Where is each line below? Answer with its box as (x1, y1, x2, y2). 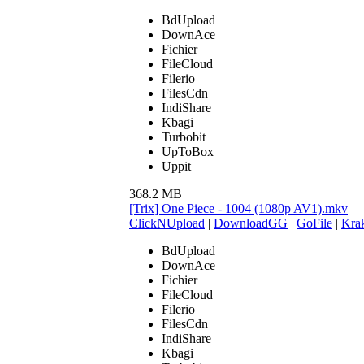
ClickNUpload (129, 215, 205, 230)
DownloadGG (214, 215, 288, 230)
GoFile (297, 215, 332, 230)
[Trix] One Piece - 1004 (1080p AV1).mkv (129, 201, 348, 215)
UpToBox (162, 144, 214, 158)
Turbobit (162, 129, 206, 144)
